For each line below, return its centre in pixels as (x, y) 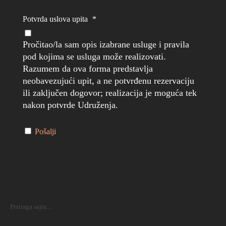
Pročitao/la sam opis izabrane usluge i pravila (106, 44)
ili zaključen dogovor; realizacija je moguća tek (110, 93)
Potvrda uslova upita (56, 19)
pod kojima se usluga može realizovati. (94, 56)
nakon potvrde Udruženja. (70, 105)
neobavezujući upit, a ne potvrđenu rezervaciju (108, 81)
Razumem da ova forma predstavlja (88, 69)
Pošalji (45, 131)
